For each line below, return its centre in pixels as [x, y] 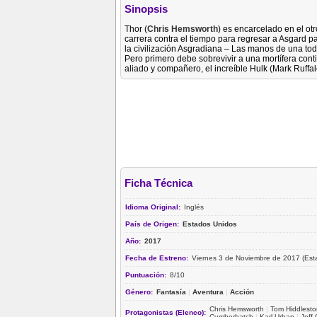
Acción [242, 292]
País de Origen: [153, 224]
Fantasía [171, 292]
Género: [140, 292]
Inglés [194, 207]
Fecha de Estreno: [158, 258]
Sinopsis [146, 9]
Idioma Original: [154, 207]
